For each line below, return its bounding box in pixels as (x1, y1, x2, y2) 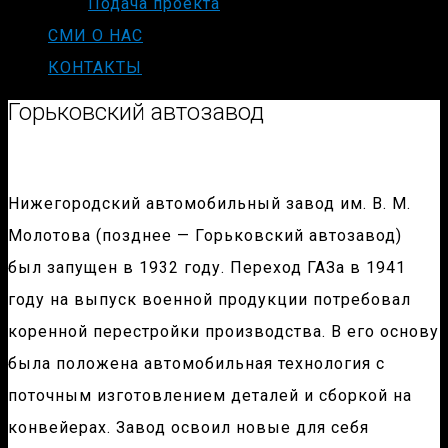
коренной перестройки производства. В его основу (8, 322, 439, 342)
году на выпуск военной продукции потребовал (8, 290, 411, 310)
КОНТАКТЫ (48, 58, 142, 77)
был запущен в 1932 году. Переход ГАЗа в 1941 (8, 258, 406, 278)
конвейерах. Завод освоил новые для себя (8, 418, 369, 438)
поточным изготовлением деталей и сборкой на (8, 386, 412, 406)
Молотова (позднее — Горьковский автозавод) (8, 226, 402, 246)
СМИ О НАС (48, 26, 143, 45)
